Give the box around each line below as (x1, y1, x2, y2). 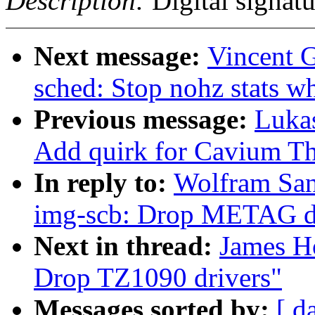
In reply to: (34, 167, 174, 198)
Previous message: (34, 104, 255, 135)
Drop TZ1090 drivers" (34, 262, 282, 293)
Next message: (34, 41, 207, 72)
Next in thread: (34, 231, 219, 262)
